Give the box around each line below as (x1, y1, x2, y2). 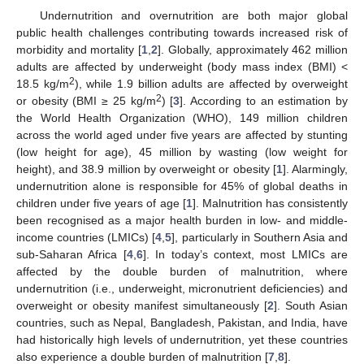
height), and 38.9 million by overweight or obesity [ (16, 162, 276, 175)
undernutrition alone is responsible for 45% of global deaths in (16, 179, 348, 193)
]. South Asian (274, 298, 348, 312)
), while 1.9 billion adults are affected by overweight (74, 76, 349, 90)
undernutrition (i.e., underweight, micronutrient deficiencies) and (16, 281, 348, 295)
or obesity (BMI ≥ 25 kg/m (16, 93, 156, 107)
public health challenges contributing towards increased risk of (16, 25, 348, 39)
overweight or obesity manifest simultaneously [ (16, 298, 267, 312)
